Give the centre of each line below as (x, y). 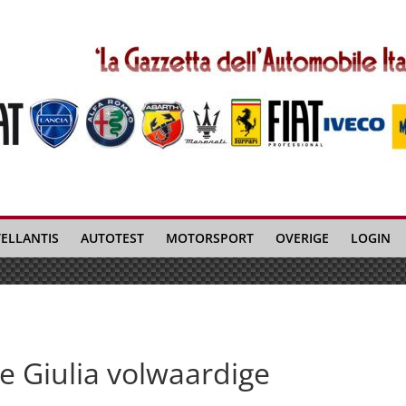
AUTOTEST (112, 238)
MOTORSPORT (210, 238)
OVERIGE (302, 238)
